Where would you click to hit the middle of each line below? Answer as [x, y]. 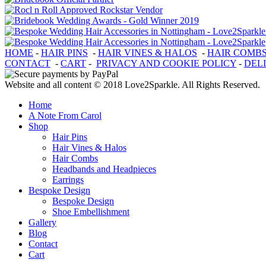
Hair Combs [75, 158]
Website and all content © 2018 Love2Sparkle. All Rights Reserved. [132, 84]
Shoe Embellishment [91, 211]
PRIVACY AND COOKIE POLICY [166, 63]
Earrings [68, 179]
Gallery [42, 222]
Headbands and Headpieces [104, 169]
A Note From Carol [65, 115]
